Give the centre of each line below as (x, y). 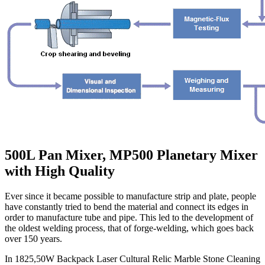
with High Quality (60, 171)
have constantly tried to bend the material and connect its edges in (127, 207)
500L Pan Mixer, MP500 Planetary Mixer (131, 155)
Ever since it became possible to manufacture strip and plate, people (130, 196)
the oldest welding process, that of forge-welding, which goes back (129, 228)
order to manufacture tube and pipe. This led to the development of (129, 218)
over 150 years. (33, 239)
